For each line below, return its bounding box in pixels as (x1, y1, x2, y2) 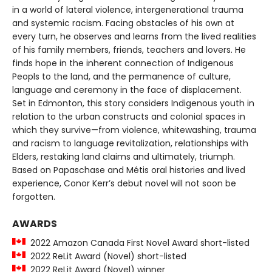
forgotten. (12, 191, 55, 203)
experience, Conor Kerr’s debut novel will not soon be (12, 177, 236, 189)
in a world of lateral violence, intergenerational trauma (12, 4, 243, 16)
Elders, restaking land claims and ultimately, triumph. (12, 151, 235, 163)
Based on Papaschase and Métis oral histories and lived (12, 164, 245, 176)
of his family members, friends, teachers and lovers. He (12, 44, 246, 56)
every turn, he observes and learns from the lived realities (12, 30, 256, 42)
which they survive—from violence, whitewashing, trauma (12, 124, 256, 136)
